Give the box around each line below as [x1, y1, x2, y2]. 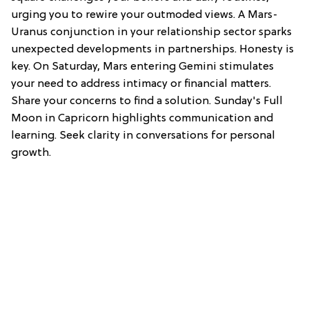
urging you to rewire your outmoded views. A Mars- [11, 9, 278, 22]
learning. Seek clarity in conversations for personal [11, 130, 275, 143]
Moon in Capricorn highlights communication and [11, 112, 273, 126]
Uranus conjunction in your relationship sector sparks [11, 26, 292, 39]
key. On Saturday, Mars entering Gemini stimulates [11, 61, 274, 74]
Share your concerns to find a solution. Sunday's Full [11, 95, 283, 108]
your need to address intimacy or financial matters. [11, 78, 271, 91]
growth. [11, 147, 51, 160]
